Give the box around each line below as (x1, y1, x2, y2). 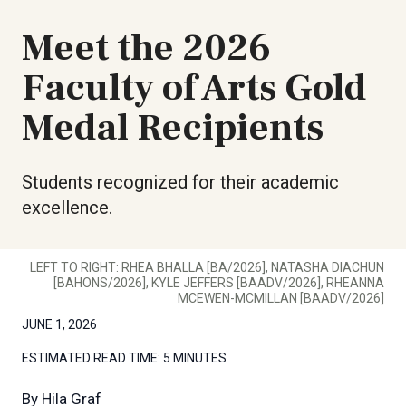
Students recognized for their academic (22, 170, 339, 193)
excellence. (22, 196, 112, 218)
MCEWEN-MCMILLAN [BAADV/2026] (178, 290, 384, 305)
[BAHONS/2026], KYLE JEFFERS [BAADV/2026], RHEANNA (53, 275, 384, 290)
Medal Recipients (22, 102, 324, 152)
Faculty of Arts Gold (22, 63, 366, 112)
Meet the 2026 (22, 23, 271, 72)
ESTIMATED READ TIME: (22, 350, 160, 365)
